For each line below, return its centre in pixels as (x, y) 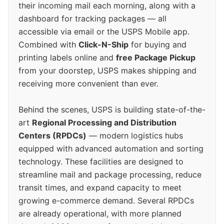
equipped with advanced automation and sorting (111, 148)
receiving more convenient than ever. (88, 83)
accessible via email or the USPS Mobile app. (104, 31)
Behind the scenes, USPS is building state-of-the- (112, 109)
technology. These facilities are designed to (101, 161)
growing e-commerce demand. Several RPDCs (106, 200)
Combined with (48, 44)
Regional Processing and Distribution (104, 122)
